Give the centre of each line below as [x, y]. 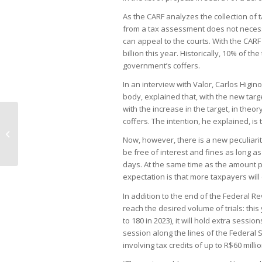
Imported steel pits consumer [72, 127]
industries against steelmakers [75, 140]
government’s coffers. [161, 66]
